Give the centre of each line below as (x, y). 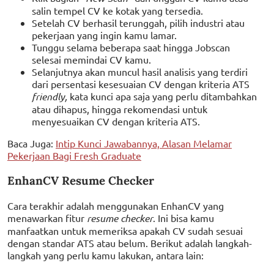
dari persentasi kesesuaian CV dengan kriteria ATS (141, 84)
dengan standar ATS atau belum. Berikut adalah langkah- (130, 243)
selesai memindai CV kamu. (91, 60)
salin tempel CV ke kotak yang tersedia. (117, 11)
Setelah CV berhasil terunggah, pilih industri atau (138, 23)
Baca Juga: (31, 143)
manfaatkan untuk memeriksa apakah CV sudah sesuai (125, 230)
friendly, (51, 97)
